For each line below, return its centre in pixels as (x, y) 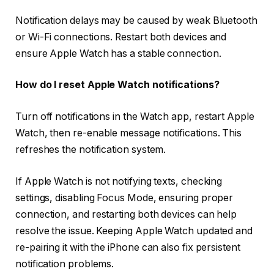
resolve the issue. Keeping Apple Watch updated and (134, 231)
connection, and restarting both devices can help (126, 214)
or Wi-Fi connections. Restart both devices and (121, 37)
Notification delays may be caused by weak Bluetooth (136, 20)
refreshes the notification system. (91, 149)
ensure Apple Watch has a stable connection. (118, 53)
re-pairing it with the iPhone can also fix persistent (128, 247)
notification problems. (65, 264)
